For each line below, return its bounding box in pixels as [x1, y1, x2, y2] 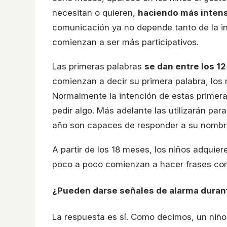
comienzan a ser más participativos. [52, 37, 199, 48]
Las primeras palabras [52, 61, 144, 72]
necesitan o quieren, [52, 8, 138, 18]
